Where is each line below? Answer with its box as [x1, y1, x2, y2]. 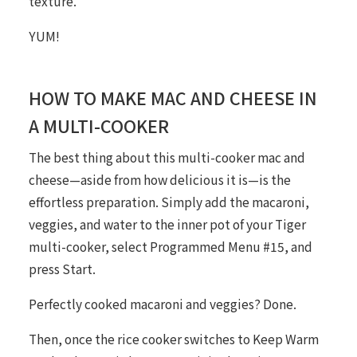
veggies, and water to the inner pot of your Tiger [28, 215, 306, 233]
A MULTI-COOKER [28, 113, 169, 139]
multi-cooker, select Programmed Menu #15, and [28, 237, 312, 256]
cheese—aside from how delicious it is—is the [28, 171, 291, 189]
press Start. [28, 260, 96, 278]
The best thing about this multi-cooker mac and [28, 148, 305, 167]
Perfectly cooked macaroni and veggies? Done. [28, 295, 296, 313]
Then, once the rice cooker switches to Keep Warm [28, 330, 319, 348]
